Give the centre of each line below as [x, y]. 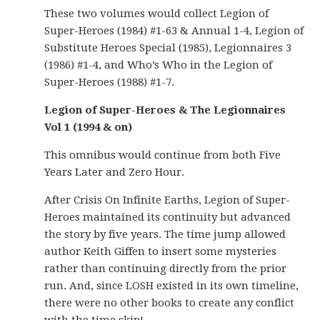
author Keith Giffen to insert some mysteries [161, 251]
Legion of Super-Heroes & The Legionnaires [165, 110]
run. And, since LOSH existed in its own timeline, [172, 286]
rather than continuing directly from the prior [166, 269]
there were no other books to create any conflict [170, 303]
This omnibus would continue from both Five [163, 155]
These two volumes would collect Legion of [157, 14]
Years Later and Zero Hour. [115, 172]
